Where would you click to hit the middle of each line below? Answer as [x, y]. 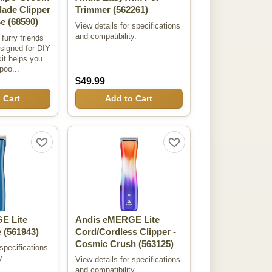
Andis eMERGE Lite [117, 220]
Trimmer [93, 10]
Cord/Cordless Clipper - [125, 232]
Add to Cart [129, 99]
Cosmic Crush [105, 244]
